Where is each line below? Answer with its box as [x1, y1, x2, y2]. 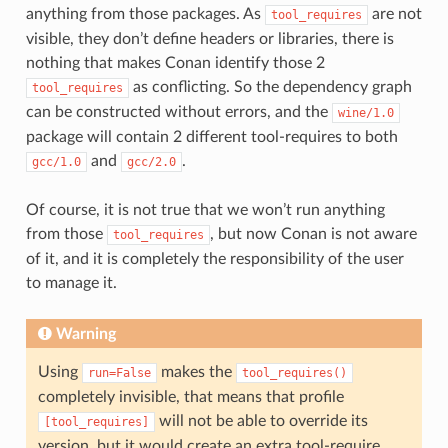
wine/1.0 [337, 105, 394, 120]
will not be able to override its [154, 412, 368, 429]
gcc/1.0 [31, 154, 81, 169]
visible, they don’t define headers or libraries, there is [25, 30, 394, 47]
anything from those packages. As [25, 5, 265, 22]
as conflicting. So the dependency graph [128, 78, 412, 95]
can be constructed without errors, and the [25, 103, 332, 120]
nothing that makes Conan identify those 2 [25, 54, 325, 71]
